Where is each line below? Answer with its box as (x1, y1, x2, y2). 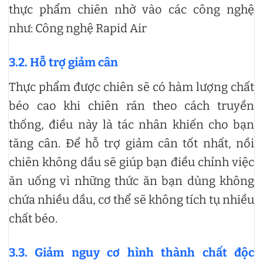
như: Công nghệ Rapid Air (9, 21, 147, 36)
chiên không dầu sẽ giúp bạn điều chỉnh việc (9, 155, 254, 170)
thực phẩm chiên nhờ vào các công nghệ (9, 2, 254, 17)
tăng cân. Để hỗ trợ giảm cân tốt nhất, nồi (9, 136, 254, 151)
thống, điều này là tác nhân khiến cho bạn (9, 117, 254, 132)
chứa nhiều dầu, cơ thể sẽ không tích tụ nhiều (9, 193, 254, 207)
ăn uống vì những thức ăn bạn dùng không (9, 174, 254, 188)
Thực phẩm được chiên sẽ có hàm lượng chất (9, 80, 254, 95)
